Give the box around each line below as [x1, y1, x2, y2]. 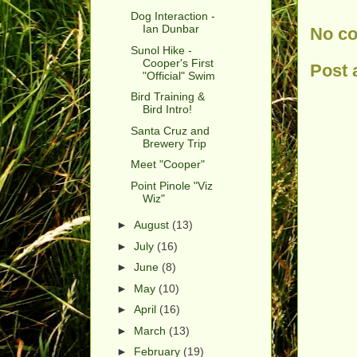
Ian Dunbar [142, 22, 199, 36]
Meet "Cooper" [130, 158, 205, 171]
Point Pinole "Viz [130, 178, 213, 192]
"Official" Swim [142, 69, 215, 82]
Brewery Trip [142, 136, 206, 150]
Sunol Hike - [130, 43, 192, 57]
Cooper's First [142, 56, 214, 69]
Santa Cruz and [130, 124, 210, 137]
